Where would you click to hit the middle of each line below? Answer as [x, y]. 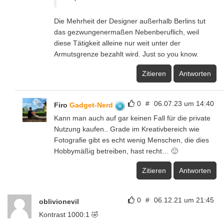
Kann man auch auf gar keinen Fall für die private [132, 118]
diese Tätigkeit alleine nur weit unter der [117, 43]
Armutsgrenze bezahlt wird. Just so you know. [126, 54]
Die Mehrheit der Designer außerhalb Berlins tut [130, 21]
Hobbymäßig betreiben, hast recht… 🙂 [116, 151]
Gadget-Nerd [92, 105]
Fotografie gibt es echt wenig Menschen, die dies [131, 140]
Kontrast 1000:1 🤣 [69, 215]
